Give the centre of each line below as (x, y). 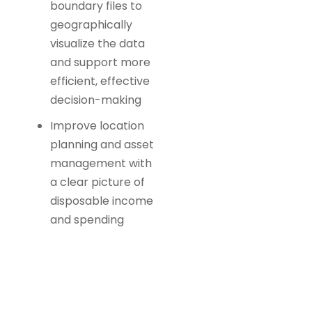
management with (101, 164)
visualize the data (98, 44)
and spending (89, 220)
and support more (101, 63)
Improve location (97, 126)
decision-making (96, 100)
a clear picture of (98, 182)
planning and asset (102, 145)
